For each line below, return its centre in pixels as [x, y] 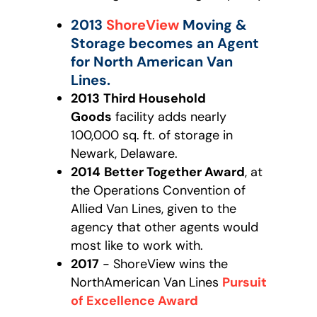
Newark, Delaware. [124, 153]
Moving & [215, 24]
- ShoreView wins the [163, 264]
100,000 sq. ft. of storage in [152, 135]
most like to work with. [137, 245]
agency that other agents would [165, 227]
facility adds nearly [171, 116]
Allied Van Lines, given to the [154, 208]
